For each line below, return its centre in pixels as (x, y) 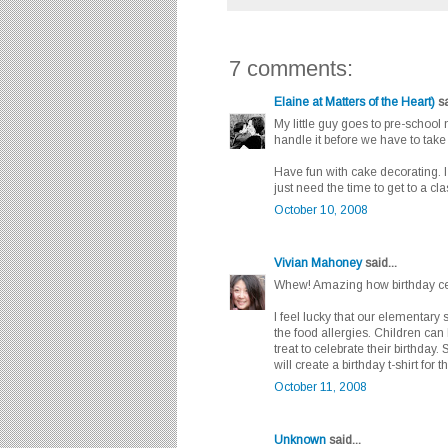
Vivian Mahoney (318, 263)
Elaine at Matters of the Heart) (354, 102)
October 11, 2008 (320, 387)
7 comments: (291, 69)
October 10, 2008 (321, 210)
